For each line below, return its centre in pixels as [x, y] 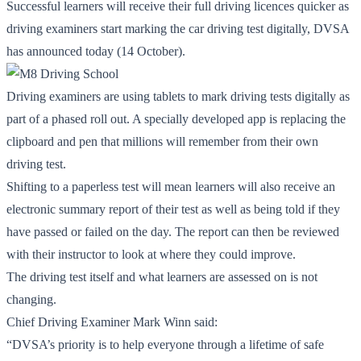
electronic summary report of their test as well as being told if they [173, 209]
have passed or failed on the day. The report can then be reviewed [173, 231]
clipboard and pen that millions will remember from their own [162, 141]
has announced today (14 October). [96, 51]
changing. [31, 299]
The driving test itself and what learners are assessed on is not [162, 276]
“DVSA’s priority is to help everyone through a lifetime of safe [165, 344]
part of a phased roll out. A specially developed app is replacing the [176, 118]
